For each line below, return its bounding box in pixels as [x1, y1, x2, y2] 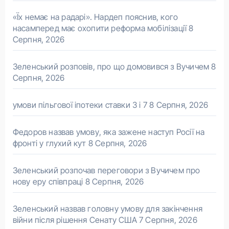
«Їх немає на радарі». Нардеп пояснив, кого [12, 12, 178, 22]
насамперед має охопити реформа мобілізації [12, 23, 187, 34]
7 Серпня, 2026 [139, 215, 197, 225]
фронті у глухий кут [12, 138, 86, 149]
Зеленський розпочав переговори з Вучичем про [12, 165, 200, 176]
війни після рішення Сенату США [12, 215, 137, 225]
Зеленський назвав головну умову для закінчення [12, 203, 202, 214]
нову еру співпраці [12, 176, 83, 187]
